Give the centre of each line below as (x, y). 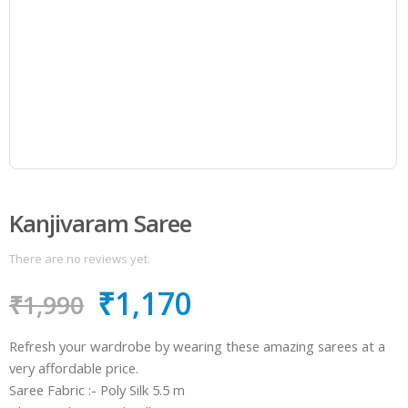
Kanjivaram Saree (100, 223)
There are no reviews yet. (80, 259)
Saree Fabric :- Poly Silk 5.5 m (97, 389)
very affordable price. (74, 367)
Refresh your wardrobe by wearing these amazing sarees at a (197, 346)
